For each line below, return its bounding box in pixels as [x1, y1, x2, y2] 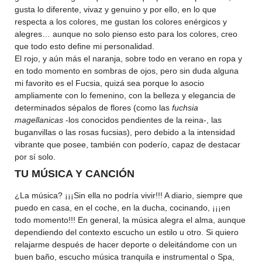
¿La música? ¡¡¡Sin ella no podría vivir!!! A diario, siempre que [15, 191, 243, 200]
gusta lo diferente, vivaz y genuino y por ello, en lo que [15, 5, 216, 14]
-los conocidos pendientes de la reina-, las [63, 115, 222, 125]
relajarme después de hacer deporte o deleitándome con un [15, 240, 237, 249]
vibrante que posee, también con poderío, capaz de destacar [15, 140, 240, 149]
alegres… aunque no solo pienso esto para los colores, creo [15, 29, 237, 39]
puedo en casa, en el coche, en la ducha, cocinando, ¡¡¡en [15, 203, 230, 212]
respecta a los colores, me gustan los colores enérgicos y [15, 17, 227, 26]
